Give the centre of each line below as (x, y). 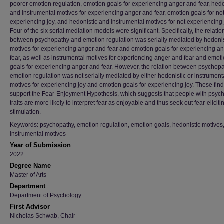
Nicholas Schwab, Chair (43, 216)
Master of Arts (28, 175)
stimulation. (25, 112)
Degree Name (30, 166)
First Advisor (30, 207)
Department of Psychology (46, 195)
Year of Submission (40, 145)
